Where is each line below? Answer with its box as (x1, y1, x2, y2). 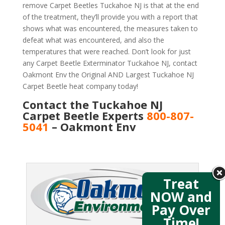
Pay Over (152, 201, 210, 219)
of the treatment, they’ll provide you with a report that (22, 12, 198, 22)
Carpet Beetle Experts (22, 108, 144, 124)
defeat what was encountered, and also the (22, 35, 164, 45)
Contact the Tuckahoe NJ (22, 97, 163, 113)
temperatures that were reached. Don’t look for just (22, 47, 191, 57)
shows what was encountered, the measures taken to (22, 24, 198, 34)
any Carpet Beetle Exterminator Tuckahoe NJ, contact (22, 58, 197, 68)
